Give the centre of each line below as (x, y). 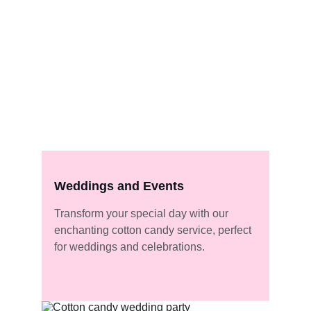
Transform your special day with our (142, 213)
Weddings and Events (119, 186)
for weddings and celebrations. (129, 247)
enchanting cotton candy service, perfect (154, 230)
